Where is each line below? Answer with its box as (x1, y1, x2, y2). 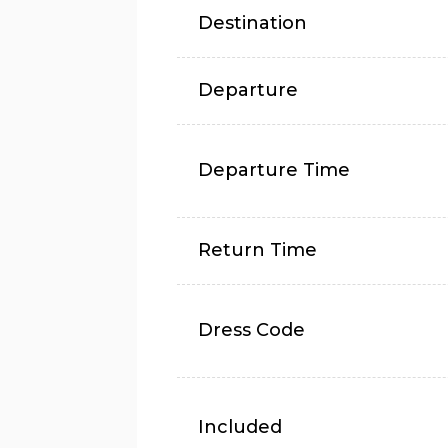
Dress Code (198, 319, 305, 341)
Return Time (198, 239, 317, 261)
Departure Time (198, 159, 350, 181)
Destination (198, 12, 307, 34)
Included (198, 416, 282, 438)
